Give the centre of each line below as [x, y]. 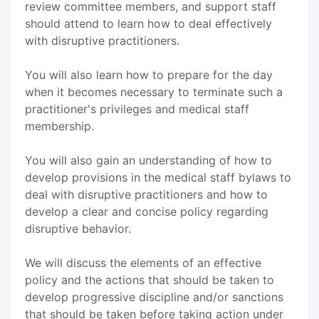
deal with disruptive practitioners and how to [146, 194]
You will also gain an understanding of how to [148, 160]
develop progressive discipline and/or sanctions [154, 297]
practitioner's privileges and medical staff [137, 109]
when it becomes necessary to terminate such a [154, 91]
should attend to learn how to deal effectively [148, 23]
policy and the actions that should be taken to [150, 279]
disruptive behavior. [78, 228]
